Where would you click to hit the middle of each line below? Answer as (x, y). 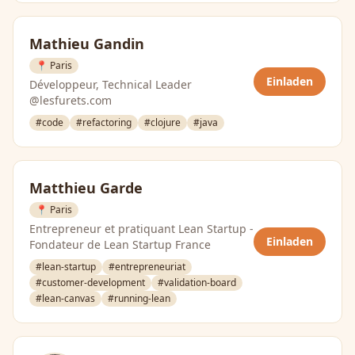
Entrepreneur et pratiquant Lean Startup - (141, 229)
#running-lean (139, 298)
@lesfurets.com (71, 100)
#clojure (162, 122)
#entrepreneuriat (147, 267)
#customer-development (90, 282)
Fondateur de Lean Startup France (120, 244)
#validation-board (197, 282)
